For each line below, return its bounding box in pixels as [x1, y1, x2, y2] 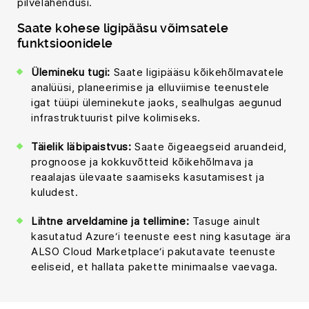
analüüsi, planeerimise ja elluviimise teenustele [31, 80, 270, 94]
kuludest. [31, 185, 79, 199]
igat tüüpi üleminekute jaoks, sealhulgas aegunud [31, 95, 282, 109]
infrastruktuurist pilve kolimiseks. [31, 110, 201, 124]
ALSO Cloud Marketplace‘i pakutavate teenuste [31, 244, 276, 258]
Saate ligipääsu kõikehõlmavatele [113, 65, 284, 79]
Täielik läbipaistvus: [31, 139, 135, 153]
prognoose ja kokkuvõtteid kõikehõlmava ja [31, 154, 254, 168]
